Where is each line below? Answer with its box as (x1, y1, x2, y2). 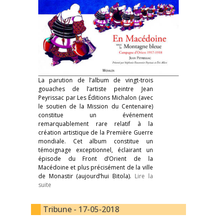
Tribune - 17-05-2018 (43, 203, 119, 215)
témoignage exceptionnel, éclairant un (38, 145, 153, 154)
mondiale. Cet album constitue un (38, 137, 153, 145)
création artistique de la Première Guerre (38, 128, 153, 137)
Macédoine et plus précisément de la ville (38, 163, 153, 171)
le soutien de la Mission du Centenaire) (38, 102, 153, 110)
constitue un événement (38, 110, 153, 119)
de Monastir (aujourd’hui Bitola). (38, 171, 135, 180)
